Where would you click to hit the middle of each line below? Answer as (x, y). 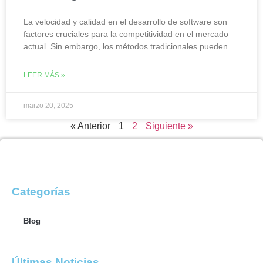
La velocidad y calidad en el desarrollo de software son (125, 21)
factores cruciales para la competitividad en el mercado (126, 34)
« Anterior (90, 126)
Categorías (41, 191)
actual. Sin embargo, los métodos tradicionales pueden (126, 46)
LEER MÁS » (44, 75)
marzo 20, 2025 (48, 105)
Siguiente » (169, 126)
